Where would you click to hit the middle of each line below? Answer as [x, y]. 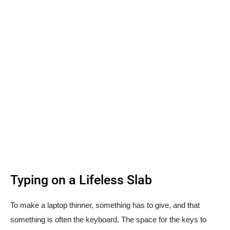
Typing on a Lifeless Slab [81, 180]
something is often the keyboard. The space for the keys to [108, 220]
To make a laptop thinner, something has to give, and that [105, 205]
